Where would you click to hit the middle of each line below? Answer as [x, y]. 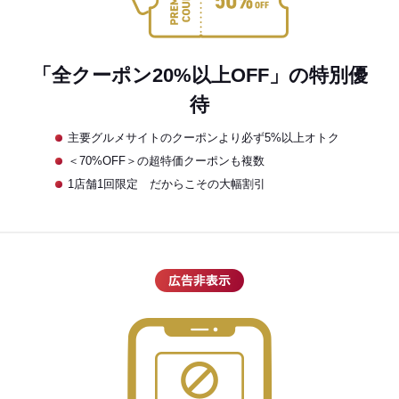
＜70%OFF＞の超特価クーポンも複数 [166, 161]
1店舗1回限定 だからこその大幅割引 [166, 184]
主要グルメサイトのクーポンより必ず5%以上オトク [203, 138]
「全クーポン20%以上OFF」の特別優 [199, 75]
